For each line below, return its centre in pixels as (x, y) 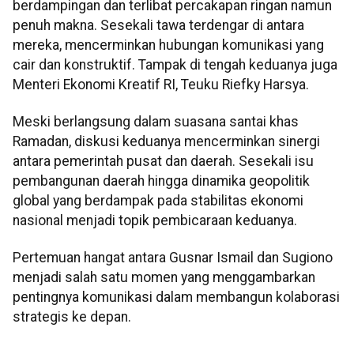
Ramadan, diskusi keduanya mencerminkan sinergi (166, 141)
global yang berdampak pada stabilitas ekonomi (158, 200)
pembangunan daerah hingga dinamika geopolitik (161, 181)
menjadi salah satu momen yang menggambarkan (164, 278)
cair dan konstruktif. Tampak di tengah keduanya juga (175, 64)
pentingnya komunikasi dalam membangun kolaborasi (176, 298)
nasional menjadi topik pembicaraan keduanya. (155, 220)
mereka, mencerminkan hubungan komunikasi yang (168, 45)
